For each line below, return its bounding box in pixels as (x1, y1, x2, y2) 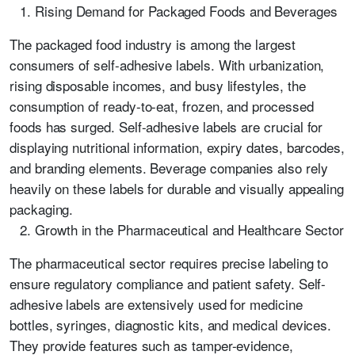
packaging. (10, 199, 74, 219)
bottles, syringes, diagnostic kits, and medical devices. (10, 315, 332, 334)
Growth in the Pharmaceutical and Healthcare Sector (35, 219, 344, 239)
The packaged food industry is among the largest (10, 34, 296, 54)
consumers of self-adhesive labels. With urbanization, (10, 55, 325, 74)
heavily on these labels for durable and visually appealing (10, 178, 345, 198)
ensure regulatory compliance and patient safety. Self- (10, 273, 326, 293)
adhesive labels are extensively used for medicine (10, 294, 303, 314)
